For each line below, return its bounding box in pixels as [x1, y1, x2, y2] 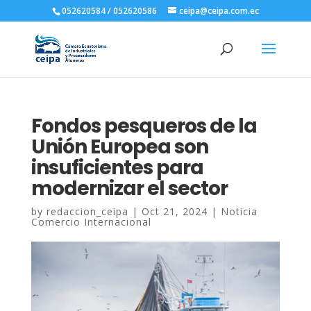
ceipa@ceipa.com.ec [178, 5, 259, 17]
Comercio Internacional [31, 215, 151, 228]
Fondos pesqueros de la [31, 112, 257, 140]
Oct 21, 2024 [141, 205, 208, 218]
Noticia [220, 205, 258, 218]
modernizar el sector [31, 175, 228, 202]
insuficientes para [31, 154, 203, 181]
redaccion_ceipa [46, 205, 128, 218]
